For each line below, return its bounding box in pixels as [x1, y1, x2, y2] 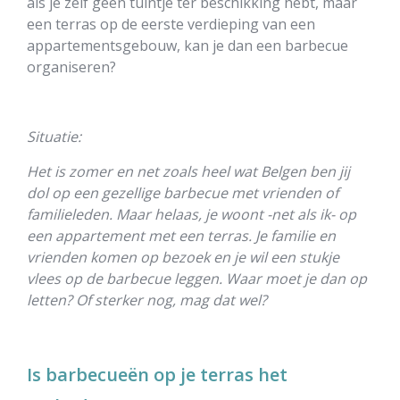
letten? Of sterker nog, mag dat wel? [27, 290, 267, 310]
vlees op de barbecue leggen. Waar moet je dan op [27, 269, 367, 288]
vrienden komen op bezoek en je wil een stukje [27, 247, 339, 267]
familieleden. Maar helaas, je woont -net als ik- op [27, 204, 356, 224]
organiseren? [27, 57, 116, 77]
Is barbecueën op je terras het [27, 362, 287, 387]
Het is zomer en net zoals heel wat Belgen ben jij [27, 162, 350, 181]
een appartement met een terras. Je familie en [27, 226, 336, 246]
